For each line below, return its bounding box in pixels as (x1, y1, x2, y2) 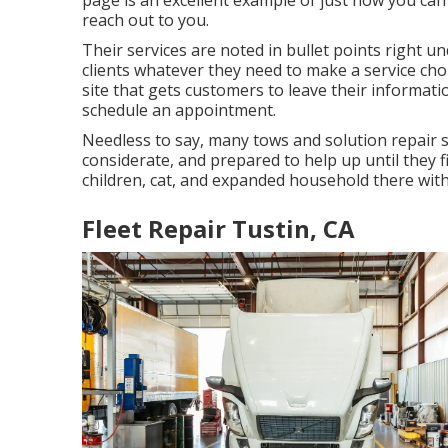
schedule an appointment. (82, 99, 276, 121)
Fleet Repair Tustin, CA (82, 212, 355, 245)
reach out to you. (82, 9, 209, 31)
